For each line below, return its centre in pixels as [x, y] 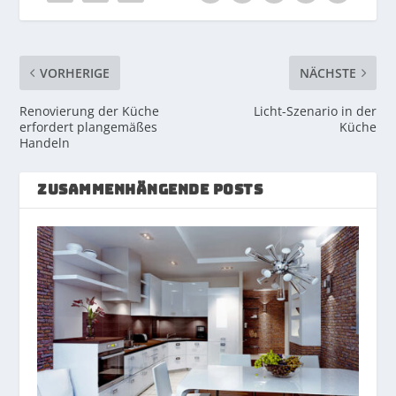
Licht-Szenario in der [315, 110]
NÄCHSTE [327, 72]
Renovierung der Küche [90, 110]
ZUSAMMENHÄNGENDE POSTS [150, 189]
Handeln [45, 142]
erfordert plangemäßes [89, 126]
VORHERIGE [75, 72]
